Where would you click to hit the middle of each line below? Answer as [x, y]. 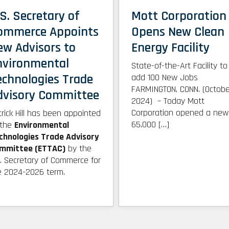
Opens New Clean [178, 32]
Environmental [42, 125]
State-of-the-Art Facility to [180, 66]
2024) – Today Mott [168, 101]
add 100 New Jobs [165, 78]
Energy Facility [171, 48]
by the [78, 149]
